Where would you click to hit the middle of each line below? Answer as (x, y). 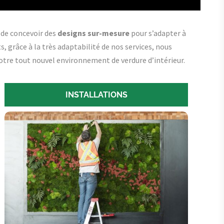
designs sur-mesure (93, 33)
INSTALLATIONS (96, 95)
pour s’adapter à (158, 33)
